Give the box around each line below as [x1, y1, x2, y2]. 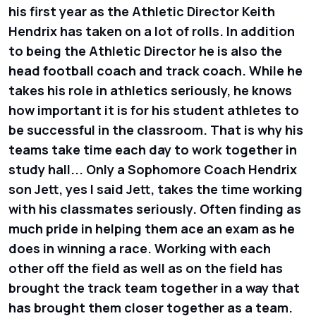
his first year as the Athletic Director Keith [8, 2, 275, 20]
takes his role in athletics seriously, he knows [8, 81, 292, 99]
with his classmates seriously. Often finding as [8, 200, 301, 217]
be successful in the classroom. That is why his [8, 121, 303, 138]
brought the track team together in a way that [8, 279, 300, 296]
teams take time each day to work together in [8, 140, 297, 158]
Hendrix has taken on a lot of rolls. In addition [8, 22, 295, 39]
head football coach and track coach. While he [8, 61, 303, 79]
